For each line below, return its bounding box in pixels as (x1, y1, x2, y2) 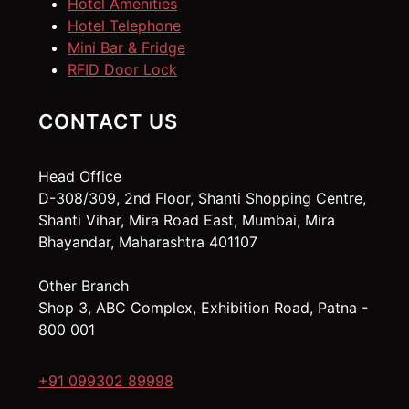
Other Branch (38, 276, 129, 295)
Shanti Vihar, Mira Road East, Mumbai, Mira (38, 210, 335, 229)
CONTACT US (38, 109, 178, 133)
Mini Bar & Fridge (68, 37, 185, 57)
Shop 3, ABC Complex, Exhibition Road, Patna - (38, 298, 368, 317)
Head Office (38, 166, 121, 185)
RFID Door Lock (68, 59, 177, 79)
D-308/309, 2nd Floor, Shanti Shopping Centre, (38, 188, 366, 207)
